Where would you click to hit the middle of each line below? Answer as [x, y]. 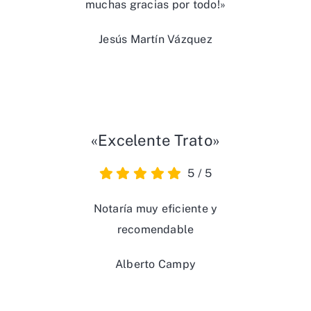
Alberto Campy [155, 264]
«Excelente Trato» [155, 141]
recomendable [155, 230]
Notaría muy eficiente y [155, 209]
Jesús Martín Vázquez [155, 40]
